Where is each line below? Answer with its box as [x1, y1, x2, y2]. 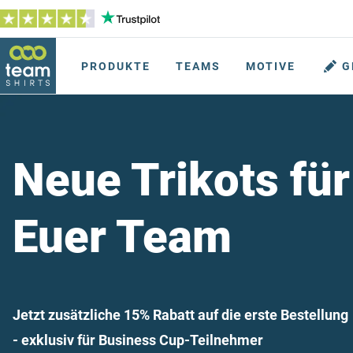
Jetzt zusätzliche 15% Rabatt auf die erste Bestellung [13, 307, 348, 324]
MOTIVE [246, 60, 295, 72]
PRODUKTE [81, 60, 150, 72]
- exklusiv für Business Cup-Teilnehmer [13, 332, 263, 349]
